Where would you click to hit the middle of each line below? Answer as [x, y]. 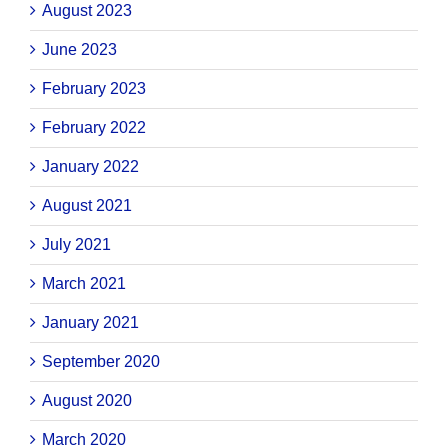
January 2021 [90, 323]
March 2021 [84, 284]
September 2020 [101, 362]
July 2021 [76, 245]
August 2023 [87, 11]
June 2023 [79, 50]
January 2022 [90, 167]
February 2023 [94, 89]
